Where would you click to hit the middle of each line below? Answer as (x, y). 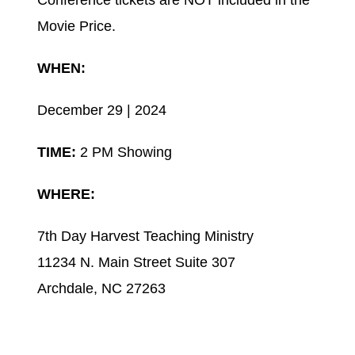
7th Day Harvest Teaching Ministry (145, 237)
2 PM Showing (126, 153)
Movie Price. (76, 27)
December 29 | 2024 (101, 111)
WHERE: (66, 195)
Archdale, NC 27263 (101, 289)
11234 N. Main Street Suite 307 (136, 263)
